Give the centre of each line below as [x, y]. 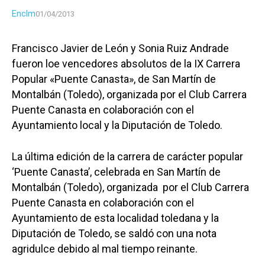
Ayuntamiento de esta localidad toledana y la [115, 218]
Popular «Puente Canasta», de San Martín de [114, 79]
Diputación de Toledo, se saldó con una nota [114, 234]
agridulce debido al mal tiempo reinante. [105, 249]
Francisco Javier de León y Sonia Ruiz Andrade [120, 49]
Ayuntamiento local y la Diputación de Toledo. [117, 125]
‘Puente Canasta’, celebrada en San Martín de [116, 172]
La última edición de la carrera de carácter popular [127, 157]
